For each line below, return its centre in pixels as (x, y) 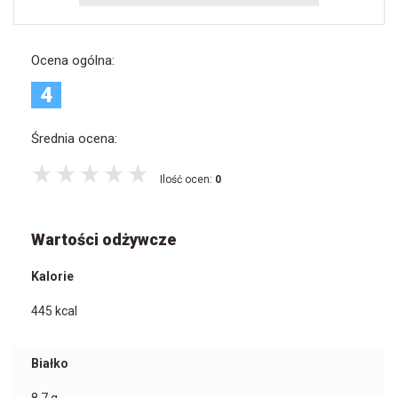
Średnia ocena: (74, 139)
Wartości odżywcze (103, 240)
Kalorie (52, 277)
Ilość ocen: (187, 180)
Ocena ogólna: (73, 60)
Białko (50, 364)
